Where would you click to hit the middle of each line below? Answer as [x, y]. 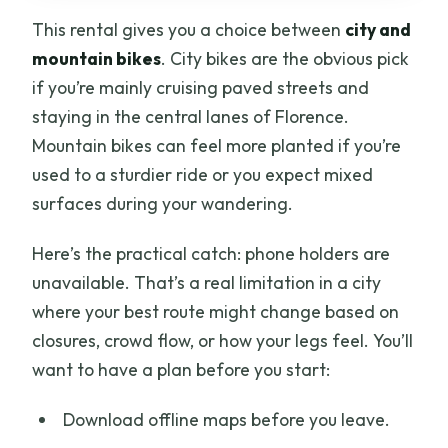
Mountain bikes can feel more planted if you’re [217, 146]
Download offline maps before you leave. [226, 420]
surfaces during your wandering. [163, 204]
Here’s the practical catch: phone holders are [211, 254]
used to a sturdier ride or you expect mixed [203, 175]
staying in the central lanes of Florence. [191, 117]
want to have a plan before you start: [181, 370]
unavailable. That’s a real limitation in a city [207, 283]
